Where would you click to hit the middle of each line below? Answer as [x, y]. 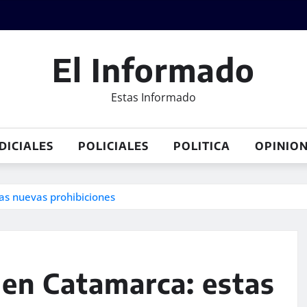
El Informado [153, 70]
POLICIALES [113, 146]
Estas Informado [153, 97]
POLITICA [202, 146]
